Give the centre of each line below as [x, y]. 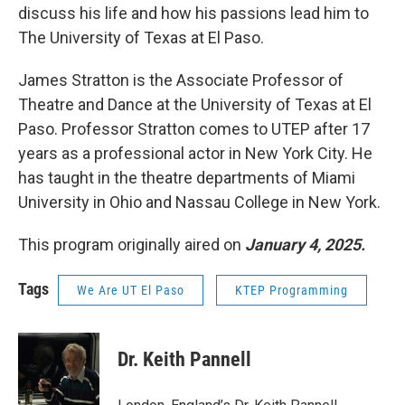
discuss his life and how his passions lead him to [193, 14]
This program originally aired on [132, 245]
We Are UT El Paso [131, 291]
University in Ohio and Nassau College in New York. [199, 202]
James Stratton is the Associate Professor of [181, 80]
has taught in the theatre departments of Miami [187, 178]
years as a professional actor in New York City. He [195, 154]
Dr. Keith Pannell [184, 360]
